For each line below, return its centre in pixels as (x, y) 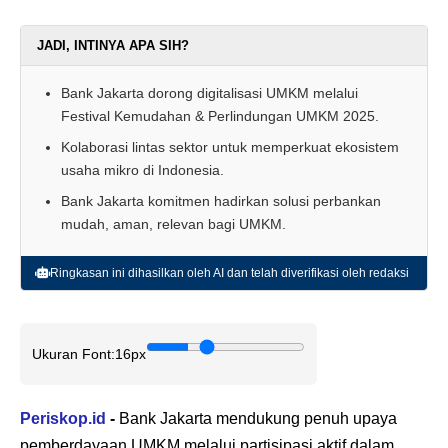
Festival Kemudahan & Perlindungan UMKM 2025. (220, 116)
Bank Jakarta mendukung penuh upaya (256, 419)
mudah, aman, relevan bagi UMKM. (173, 224)
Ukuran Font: (73, 353)
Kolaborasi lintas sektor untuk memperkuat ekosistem (230, 147)
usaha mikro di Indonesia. (142, 170)
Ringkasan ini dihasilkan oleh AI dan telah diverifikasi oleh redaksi (229, 273)
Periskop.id (63, 419)
